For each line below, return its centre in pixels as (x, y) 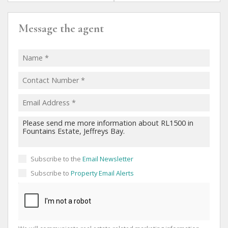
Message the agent (61, 28)
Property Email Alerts (102, 173)
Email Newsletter (108, 159)
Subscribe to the (56, 159)
